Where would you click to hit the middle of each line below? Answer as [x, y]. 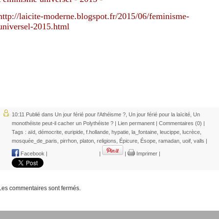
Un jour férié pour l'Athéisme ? [90, 114]
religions [107, 141]
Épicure [128, 141]
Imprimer [146, 153]
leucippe [170, 132]
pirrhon [68, 141]
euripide [74, 132]
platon [87, 141]
